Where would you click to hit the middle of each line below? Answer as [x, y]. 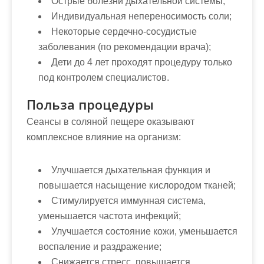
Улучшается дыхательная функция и [131, 170]
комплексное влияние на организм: [104, 137]
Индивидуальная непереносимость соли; [141, 16]
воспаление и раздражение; [100, 247]
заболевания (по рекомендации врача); [125, 47]
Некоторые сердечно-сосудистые [124, 32]
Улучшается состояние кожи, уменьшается [144, 231]
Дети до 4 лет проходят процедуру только [142, 62]
